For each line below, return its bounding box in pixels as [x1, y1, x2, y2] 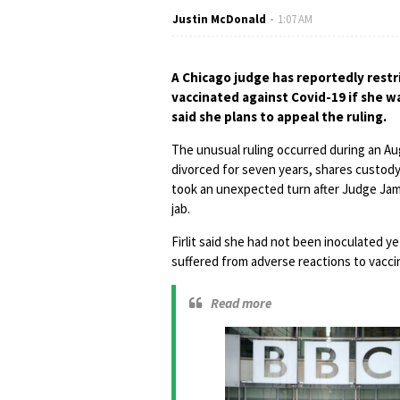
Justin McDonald [172, 12, 266, 27]
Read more [211, 295, 271, 312]
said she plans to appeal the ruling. [171, 108, 387, 125]
